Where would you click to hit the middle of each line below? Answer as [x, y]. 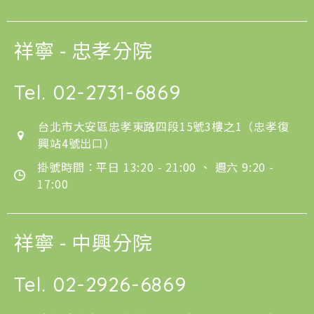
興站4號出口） [77, 143]
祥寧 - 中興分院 [83, 241]
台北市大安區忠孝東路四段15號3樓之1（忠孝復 [164, 126]
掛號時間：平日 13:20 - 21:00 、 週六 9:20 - [156, 166]
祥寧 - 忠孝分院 [83, 49]
